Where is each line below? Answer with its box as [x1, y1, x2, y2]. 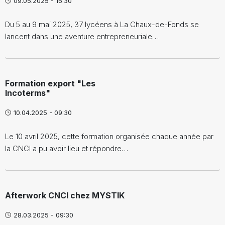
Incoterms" [5, 87, 50, 98]
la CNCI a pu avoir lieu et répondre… [5, 143, 128, 153]
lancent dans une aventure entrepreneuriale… [5, 31, 159, 41]
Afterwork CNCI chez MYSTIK [5, 190, 125, 200]
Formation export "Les [5, 78, 95, 88]
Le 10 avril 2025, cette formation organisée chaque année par [5, 131, 213, 141]
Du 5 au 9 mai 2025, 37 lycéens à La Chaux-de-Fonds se [5, 19, 199, 29]
